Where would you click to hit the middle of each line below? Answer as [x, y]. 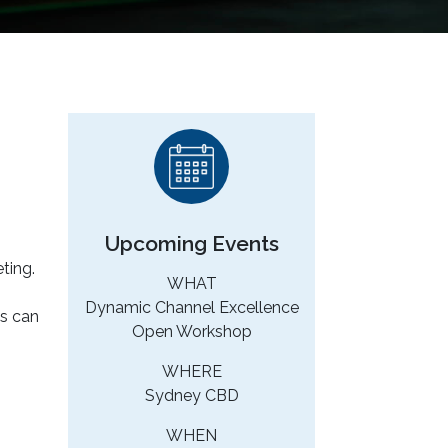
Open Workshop [191, 332]
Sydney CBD [191, 396]
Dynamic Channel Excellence [191, 308]
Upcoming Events [191, 244]
